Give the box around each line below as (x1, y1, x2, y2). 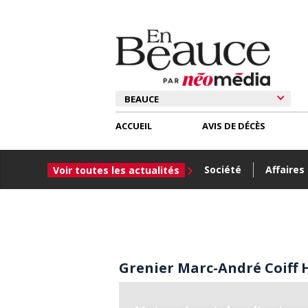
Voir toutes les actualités (52, 164, 179, 177)
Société (204, 163, 242, 177)
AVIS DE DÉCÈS (202, 120, 266, 133)
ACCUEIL (115, 120, 152, 133)
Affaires (265, 163, 305, 177)
